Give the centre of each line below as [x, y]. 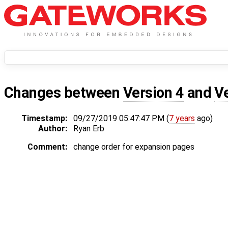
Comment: [47, 147]
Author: [53, 129]
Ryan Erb [89, 129]
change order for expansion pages [134, 147]
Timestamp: [44, 119]
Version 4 [153, 93]
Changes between [64, 93]
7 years [182, 119]
